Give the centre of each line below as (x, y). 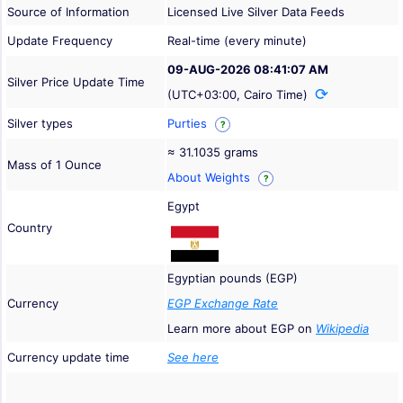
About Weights (210, 178)
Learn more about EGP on (242, 329)
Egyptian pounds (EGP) (233, 278)
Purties (189, 124)
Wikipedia (342, 329)
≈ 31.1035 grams (213, 152)
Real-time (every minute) (237, 41)
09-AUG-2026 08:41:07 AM (248, 70)
